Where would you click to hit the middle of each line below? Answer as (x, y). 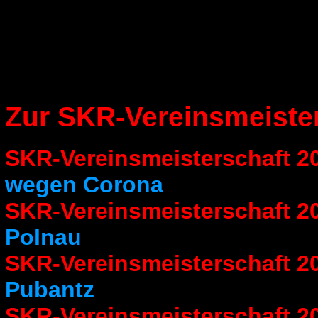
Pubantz (49, 289)
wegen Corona (84, 184)
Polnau (43, 237)
